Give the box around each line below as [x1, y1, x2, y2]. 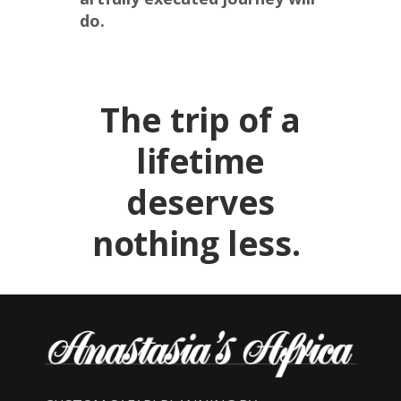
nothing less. [92, 220, 309, 267]
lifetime [135, 138, 266, 184]
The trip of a [100, 97, 301, 143]
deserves [125, 179, 276, 226]
